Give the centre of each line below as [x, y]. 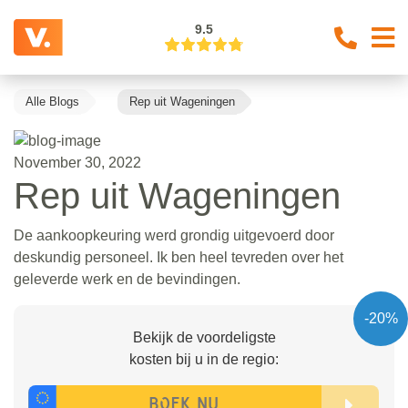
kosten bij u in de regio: [204, 359]
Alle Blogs [52, 102]
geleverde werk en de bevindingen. [127, 279]
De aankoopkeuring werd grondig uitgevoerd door [174, 235]
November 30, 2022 [77, 162]
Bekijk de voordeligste [204, 337]
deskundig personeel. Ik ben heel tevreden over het [178, 257]
